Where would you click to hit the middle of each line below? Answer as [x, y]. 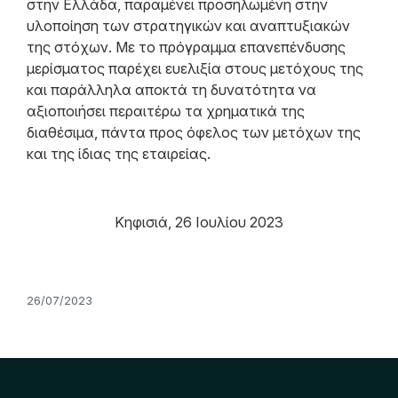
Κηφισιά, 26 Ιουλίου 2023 [199, 222]
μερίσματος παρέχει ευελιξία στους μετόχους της [195, 69]
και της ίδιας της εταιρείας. [119, 154]
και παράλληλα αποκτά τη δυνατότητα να [171, 90]
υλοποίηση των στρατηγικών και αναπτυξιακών [188, 26]
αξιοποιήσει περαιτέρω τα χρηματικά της [166, 111]
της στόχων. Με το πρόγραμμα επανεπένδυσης [186, 48]
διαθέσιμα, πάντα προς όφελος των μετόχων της [194, 133]
